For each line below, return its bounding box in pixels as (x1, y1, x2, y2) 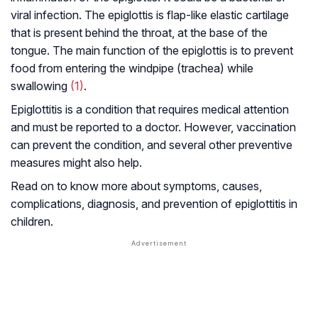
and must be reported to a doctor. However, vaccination (11, 120, 296, 135)
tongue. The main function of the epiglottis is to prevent (11, 43, 293, 58)
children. (11, 214, 53, 229)
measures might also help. (11, 155, 142, 170)
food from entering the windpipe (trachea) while (11, 61, 253, 76)
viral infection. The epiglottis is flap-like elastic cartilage (11, 8, 289, 23)
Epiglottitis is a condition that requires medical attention (11, 102, 289, 117)
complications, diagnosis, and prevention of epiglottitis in (11, 197, 297, 212)
